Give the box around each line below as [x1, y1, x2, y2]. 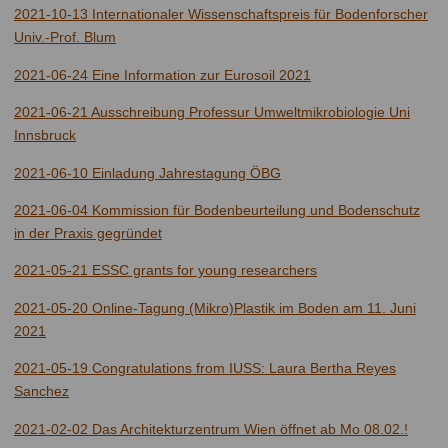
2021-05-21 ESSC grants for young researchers [14, 262, 317, 279]
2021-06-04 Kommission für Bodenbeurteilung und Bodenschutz [14, 202, 420, 219]
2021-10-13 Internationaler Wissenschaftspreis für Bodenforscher [14, 6, 428, 23]
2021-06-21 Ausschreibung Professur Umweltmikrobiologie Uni [14, 104, 410, 121]
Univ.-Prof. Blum [14, 29, 116, 46]
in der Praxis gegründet [14, 225, 162, 242]
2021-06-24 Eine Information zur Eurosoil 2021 [14, 66, 311, 83]
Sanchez [14, 383, 69, 400]
